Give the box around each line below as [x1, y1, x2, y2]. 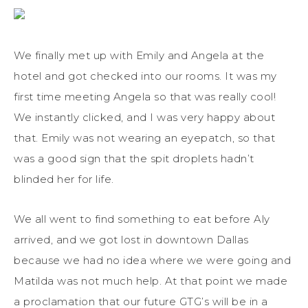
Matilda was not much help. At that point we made [14, 274, 287, 287]
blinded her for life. [14, 172, 114, 186]
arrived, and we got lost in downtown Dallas [14, 232, 249, 246]
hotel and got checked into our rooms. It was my [14, 69, 277, 82]
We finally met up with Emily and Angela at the [14, 48, 264, 62]
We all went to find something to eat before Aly [14, 212, 270, 225]
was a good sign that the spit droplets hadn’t [14, 151, 254, 165]
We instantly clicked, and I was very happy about [14, 110, 275, 124]
